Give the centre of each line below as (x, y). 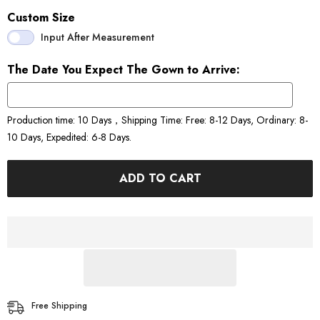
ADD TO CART (160, 179)
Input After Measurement (97, 37)
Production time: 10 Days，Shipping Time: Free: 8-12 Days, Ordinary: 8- (157, 120)
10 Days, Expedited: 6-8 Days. (69, 137)
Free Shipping (59, 306)
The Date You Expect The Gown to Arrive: (124, 70)
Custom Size (41, 18)
